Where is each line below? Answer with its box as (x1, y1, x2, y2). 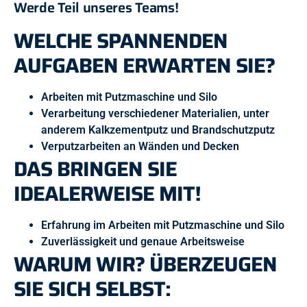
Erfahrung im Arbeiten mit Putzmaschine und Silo (41, 219, 284, 232)
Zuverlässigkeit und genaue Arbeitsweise (41, 235, 245, 249)
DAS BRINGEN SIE (14, 153, 177, 186)
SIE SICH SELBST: (14, 273, 171, 306)
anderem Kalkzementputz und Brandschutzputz (41, 123, 275, 137)
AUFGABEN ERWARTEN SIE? (14, 49, 275, 82)
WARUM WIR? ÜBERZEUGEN (14, 248, 277, 281)
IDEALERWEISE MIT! (14, 177, 201, 210)
